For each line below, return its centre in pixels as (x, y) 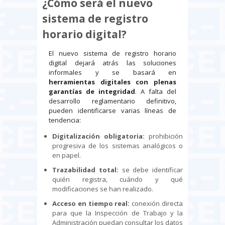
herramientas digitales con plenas (113, 82)
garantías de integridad (92, 92)
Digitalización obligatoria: (98, 136)
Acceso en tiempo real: (91, 204)
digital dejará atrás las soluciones (113, 63)
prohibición (164, 136)
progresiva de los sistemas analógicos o (118, 146)
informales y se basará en (113, 73)
